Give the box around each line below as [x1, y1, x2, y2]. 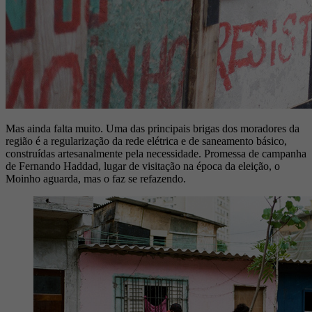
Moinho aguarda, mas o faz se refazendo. [6, 173, 186, 185]
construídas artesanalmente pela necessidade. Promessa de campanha [6, 148, 306, 160]
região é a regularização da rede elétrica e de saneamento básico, [6, 135, 287, 148]
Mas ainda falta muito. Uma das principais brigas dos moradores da [6, 123, 299, 135]
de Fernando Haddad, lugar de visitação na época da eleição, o [6, 160, 280, 173]
